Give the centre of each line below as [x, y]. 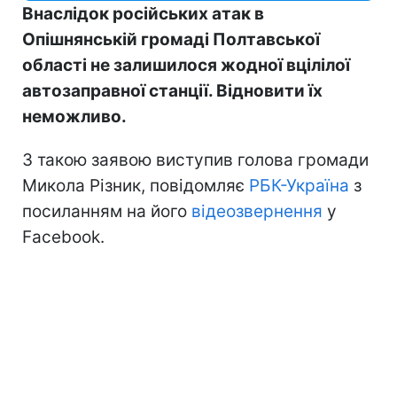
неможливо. [74, 116]
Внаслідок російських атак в [143, 13]
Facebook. [63, 237]
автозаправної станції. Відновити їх [172, 90]
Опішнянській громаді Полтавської [171, 39]
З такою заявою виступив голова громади [195, 160]
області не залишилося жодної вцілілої [186, 65]
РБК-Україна [299, 185]
